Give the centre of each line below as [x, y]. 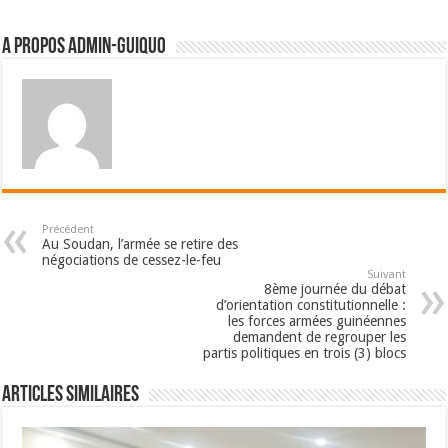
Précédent [68, 229]
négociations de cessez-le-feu [132, 259]
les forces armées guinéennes [316, 320]
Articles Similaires [71, 395]
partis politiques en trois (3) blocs [304, 352]
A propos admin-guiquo [84, 47]
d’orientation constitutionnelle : [310, 304]
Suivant [386, 274]
